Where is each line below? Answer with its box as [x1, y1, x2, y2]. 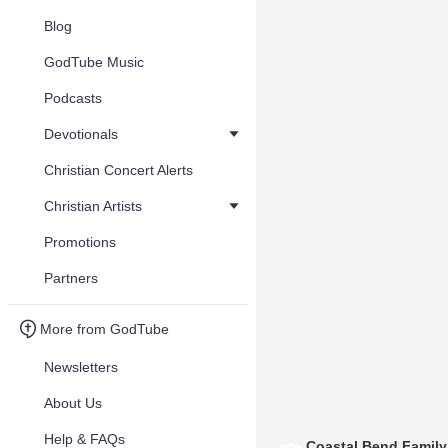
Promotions [44, 234, 116, 250]
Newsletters [44, 359, 118, 375]
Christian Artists [44, 198, 142, 214]
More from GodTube [40, 321, 169, 337]
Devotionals [44, 126, 118, 142]
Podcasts [44, 90, 102, 106]
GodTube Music [44, 54, 144, 70]
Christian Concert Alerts [44, 162, 193, 178]
